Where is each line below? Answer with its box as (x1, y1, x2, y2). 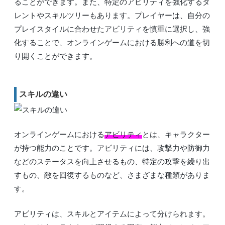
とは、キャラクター (142, 130, 210, 139)
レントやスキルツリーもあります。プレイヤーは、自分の (14, 11, 210, 20)
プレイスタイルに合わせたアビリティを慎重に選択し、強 (14, 25, 210, 34)
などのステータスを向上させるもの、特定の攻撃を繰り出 (14, 157, 210, 166)
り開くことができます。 (14, 52, 97, 61)
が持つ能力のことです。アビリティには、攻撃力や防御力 (14, 144, 210, 153)
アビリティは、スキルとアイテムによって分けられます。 (14, 209, 210, 218)
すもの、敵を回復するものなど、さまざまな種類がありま (14, 171, 210, 180)
